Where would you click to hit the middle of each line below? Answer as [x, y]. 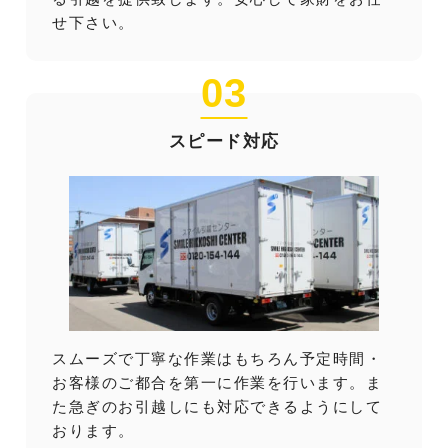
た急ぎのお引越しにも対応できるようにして [217, 406]
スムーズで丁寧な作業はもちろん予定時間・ [217, 358]
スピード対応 [224, 141]
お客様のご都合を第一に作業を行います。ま [217, 382]
